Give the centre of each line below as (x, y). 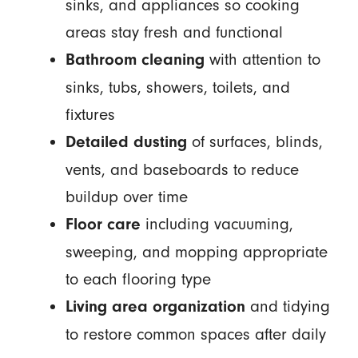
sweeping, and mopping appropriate (196, 252)
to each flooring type (138, 279)
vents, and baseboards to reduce (182, 170)
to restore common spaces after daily (195, 334)
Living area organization (155, 307)
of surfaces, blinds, (255, 142)
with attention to (262, 60)
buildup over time (126, 197)
